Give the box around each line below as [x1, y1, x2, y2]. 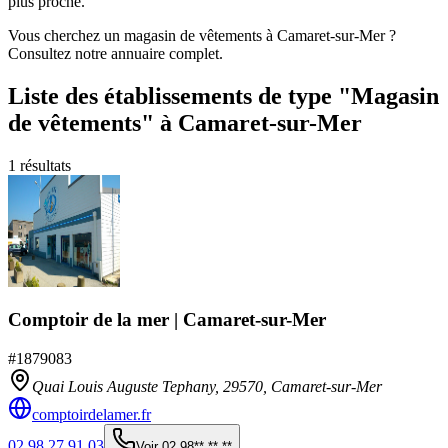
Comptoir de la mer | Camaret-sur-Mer [8, 309, 326, 331]
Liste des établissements [8, 82, 252, 109]
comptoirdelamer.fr [32, 406, 151, 424]
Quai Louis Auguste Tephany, [32, 378, 223, 396]
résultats [16, 156, 71, 174]
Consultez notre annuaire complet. [8, 44, 223, 62]
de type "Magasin [252, 82, 439, 109]
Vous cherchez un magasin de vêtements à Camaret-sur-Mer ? [8, 26, 396, 44]
